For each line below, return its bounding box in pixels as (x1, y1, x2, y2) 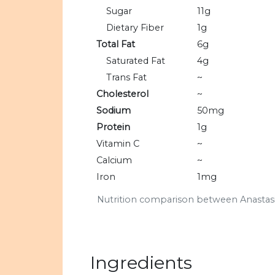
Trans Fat (106, 72, 147, 83)
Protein (96, 122, 130, 133)
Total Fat (96, 39, 135, 50)
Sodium (96, 105, 131, 117)
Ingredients (90, 252, 192, 274)
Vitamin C (96, 138, 139, 150)
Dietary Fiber (106, 22, 164, 34)
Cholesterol (96, 88, 149, 100)
